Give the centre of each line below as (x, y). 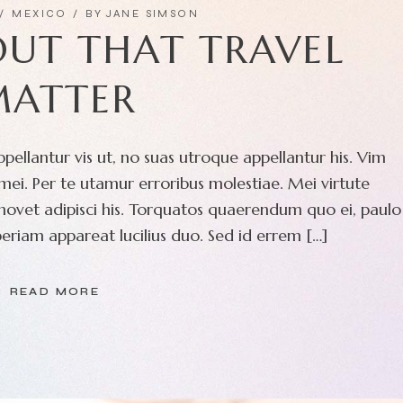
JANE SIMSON (152, 13)
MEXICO (40, 13)
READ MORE (55, 291)
